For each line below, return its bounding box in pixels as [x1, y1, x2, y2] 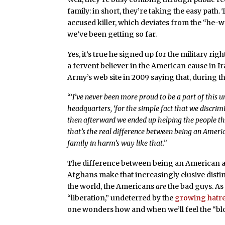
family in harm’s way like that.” [67, 139, 167, 148]
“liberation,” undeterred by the [67, 193, 175, 203]
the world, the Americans [67, 182, 156, 191]
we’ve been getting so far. [67, 29, 157, 39]
